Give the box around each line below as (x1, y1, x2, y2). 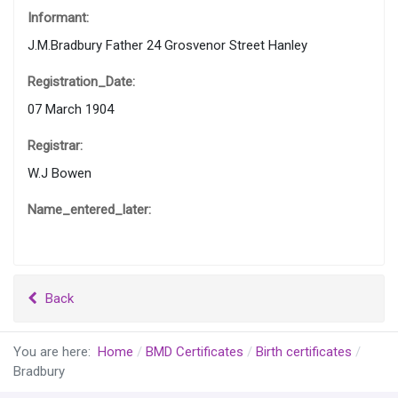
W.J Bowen (28, 165, 92, 182)
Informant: (28, 10, 89, 27)
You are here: (13, 344, 98, 361)
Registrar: (28, 138, 83, 155)
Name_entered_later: (28, 202, 151, 219)
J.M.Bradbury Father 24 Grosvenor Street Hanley (28, 37, 307, 54)
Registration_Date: (28, 74, 135, 91)
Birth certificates (255, 344, 352, 361)
